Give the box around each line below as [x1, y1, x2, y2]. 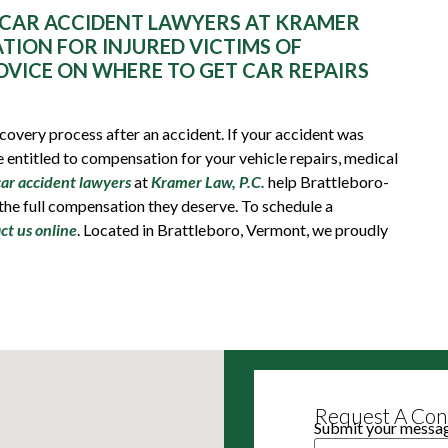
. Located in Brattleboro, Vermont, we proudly [77, 219, 388, 239]
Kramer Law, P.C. [151, 171, 265, 191]
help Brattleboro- [265, 171, 389, 191]
